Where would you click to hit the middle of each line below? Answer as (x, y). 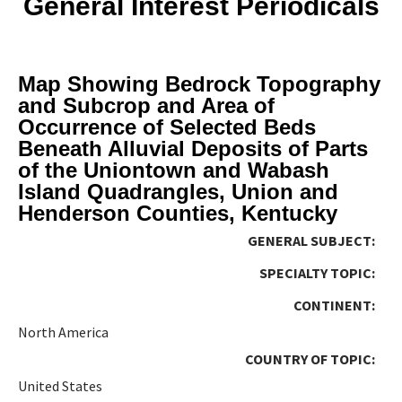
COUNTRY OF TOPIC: (310, 358)
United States (60, 385)
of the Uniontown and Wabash (174, 170)
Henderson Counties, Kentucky (178, 213)
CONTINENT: (334, 305)
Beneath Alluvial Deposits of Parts (193, 148)
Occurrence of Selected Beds (167, 127)
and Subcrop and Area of (146, 105)
